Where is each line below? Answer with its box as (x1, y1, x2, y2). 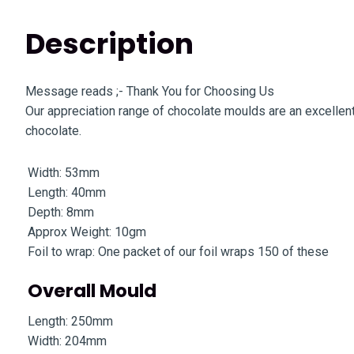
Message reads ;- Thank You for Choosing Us (25, 84, 274, 99)
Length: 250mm (28, 314, 113, 329)
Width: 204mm (28, 333, 107, 348)
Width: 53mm (28, 165, 100, 180)
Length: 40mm (28, 185, 106, 200)
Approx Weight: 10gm (28, 224, 146, 239)
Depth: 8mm (28, 205, 94, 220)
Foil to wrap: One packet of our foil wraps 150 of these (28, 244, 329, 259)
